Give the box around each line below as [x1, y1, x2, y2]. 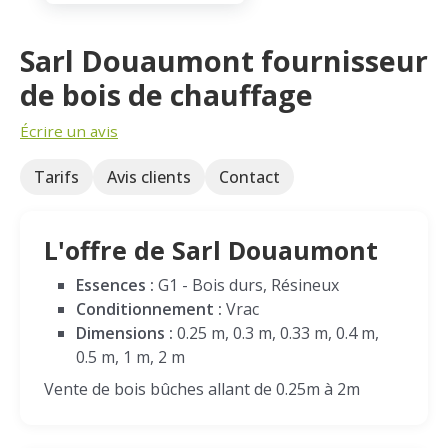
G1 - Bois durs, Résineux [154, 274, 339, 296]
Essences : [76, 274, 154, 296]
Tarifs [34, 166, 79, 188]
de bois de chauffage [20, 75, 313, 114]
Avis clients [107, 166, 191, 188]
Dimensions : [76, 322, 173, 344]
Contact [219, 166, 280, 188]
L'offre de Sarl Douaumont [44, 233, 378, 267]
